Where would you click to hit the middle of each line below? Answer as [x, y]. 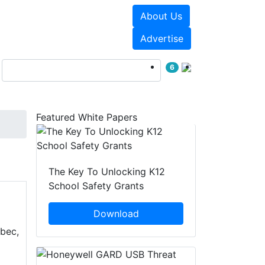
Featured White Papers [87, 117]
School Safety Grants [96, 186]
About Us [161, 16]
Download [116, 214]
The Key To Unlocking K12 [107, 172]
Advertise [161, 38]
